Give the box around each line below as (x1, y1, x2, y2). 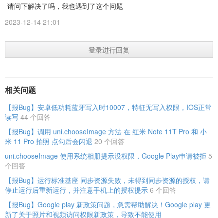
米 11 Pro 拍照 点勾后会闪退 (5, 136, 92, 146)
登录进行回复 (89, 45, 129, 54)
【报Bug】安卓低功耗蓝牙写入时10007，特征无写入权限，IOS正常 (5, 102, 212, 112)
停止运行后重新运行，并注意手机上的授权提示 (5, 185, 148, 195)
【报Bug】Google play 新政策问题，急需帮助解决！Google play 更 (5, 200, 211, 209)
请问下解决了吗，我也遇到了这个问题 (7, 2, 123, 10)
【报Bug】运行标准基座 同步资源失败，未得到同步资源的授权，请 (5, 175, 210, 185)
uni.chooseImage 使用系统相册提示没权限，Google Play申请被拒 (5, 151, 206, 161)
